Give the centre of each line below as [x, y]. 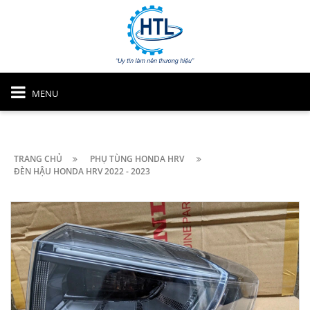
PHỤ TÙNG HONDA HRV [137, 159]
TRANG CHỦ [38, 159]
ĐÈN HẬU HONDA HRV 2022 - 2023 [82, 171]
